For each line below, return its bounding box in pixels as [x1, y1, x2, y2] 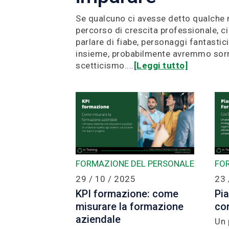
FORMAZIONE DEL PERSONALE [76, 158, 194, 169]
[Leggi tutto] [133, 60, 188, 71]
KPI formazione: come [76, 187, 178, 200]
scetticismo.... [76, 60, 134, 71]
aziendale [76, 213, 121, 225]
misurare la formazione [76, 200, 184, 213]
